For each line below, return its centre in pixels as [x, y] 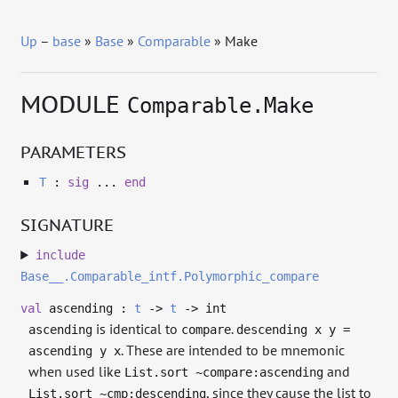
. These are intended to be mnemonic [233, 350]
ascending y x [75, 350]
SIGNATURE [68, 224]
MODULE [74, 103]
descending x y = [294, 329]
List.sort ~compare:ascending [224, 372]
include [60, 255]
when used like [77, 371]
